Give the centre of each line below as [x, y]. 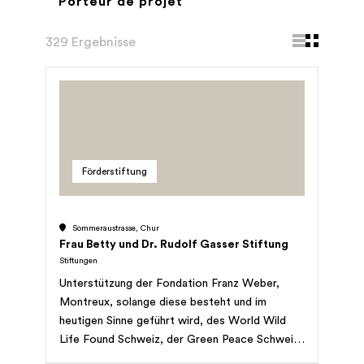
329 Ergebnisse [91, 42]
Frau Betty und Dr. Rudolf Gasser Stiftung [174, 244]
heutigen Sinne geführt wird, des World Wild [173, 321]
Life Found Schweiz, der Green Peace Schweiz [179, 339]
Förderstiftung [115, 171]
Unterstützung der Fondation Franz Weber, [169, 283]
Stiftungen [78, 260]
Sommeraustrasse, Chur [116, 228]
